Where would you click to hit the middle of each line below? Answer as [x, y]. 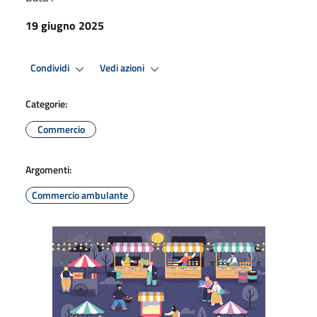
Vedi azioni [123, 68]
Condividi [51, 68]
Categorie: [46, 103]
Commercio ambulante [80, 195]
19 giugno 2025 [65, 25]
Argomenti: [48, 169]
